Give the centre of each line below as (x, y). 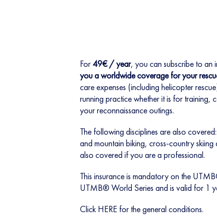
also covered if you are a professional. (142, 155)
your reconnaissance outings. (127, 110)
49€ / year (111, 64)
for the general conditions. (160, 209)
